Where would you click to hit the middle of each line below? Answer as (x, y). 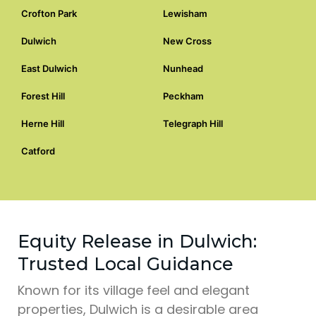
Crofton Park (49, 13)
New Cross (187, 41)
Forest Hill (43, 96)
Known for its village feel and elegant (134, 290)
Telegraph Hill (193, 123)
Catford (38, 151)
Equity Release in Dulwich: (137, 241)
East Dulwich (49, 68)
